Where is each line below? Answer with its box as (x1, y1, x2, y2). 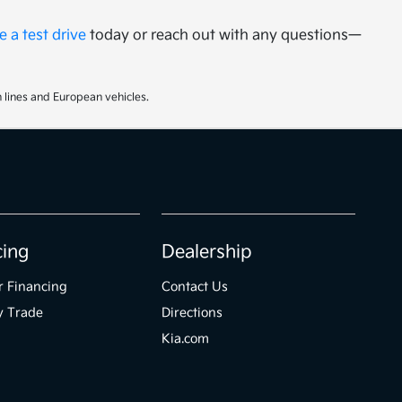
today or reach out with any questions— (86, 27, 363, 44)
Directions (162, 305, 223, 320)
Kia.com (162, 331, 210, 346)
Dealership (162, 241, 253, 263)
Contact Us (162, 279, 229, 294)
